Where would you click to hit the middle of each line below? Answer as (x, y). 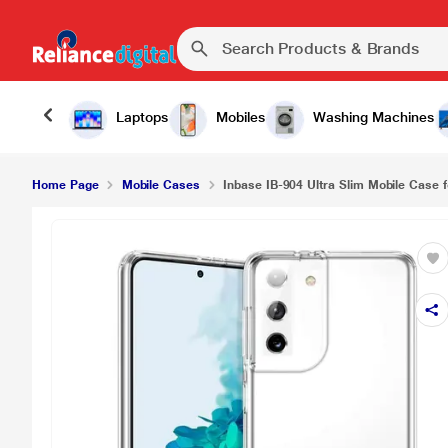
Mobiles (240, 117)
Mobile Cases (160, 185)
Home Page (65, 185)
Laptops (142, 117)
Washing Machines (373, 117)
